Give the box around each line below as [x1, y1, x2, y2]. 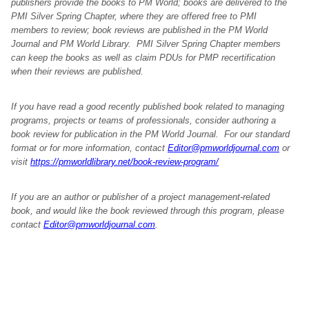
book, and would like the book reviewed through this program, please [11, 206, 284, 216]
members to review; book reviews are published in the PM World [11, 25, 268, 35]
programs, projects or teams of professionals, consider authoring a [11, 115, 276, 126]
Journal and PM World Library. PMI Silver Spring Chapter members [11, 39, 281, 49]
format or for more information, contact [11, 143, 168, 153]
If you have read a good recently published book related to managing [11, 101, 284, 112]
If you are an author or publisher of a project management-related [11, 192, 270, 202]
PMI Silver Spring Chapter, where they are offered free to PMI [11, 11, 257, 21]
